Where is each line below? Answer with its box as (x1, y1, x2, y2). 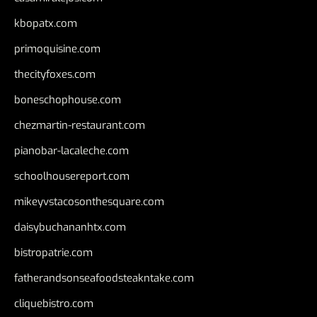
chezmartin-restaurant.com (14, 117, 145, 132)
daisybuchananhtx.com (14, 219, 126, 234)
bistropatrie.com (14, 245, 93, 260)
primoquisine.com (14, 41, 100, 56)
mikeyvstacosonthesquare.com (14, 194, 164, 209)
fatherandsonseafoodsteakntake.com (14, 270, 194, 285)
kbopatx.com (14, 16, 77, 30)
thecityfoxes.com (14, 67, 96, 81)
